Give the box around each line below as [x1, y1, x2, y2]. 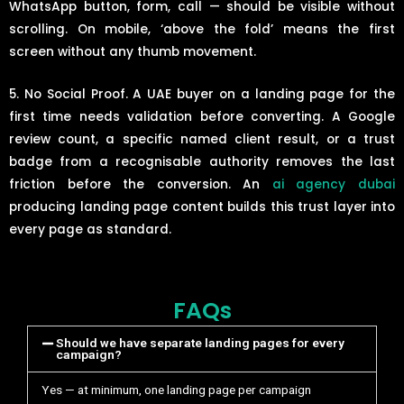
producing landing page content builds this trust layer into [9, 198, 395, 216]
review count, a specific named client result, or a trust [9, 131, 395, 149]
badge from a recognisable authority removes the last [9, 153, 395, 171]
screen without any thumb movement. [9, 43, 256, 61]
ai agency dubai [271, 176, 396, 194]
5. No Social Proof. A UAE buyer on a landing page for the [9, 86, 395, 104]
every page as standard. [9, 221, 171, 239]
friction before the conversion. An [9, 176, 272, 194]
